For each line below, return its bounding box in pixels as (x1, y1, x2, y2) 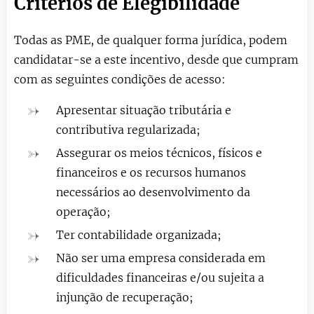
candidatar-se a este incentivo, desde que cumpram (14, 52, 299, 67)
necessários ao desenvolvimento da (56, 184, 250, 199)
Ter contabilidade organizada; (56, 227, 221, 242)
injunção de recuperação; (56, 289, 193, 304)
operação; (56, 204, 111, 219)
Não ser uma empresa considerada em (56, 250, 266, 265)
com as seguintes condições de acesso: (14, 71, 226, 86)
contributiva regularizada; (56, 122, 200, 137)
